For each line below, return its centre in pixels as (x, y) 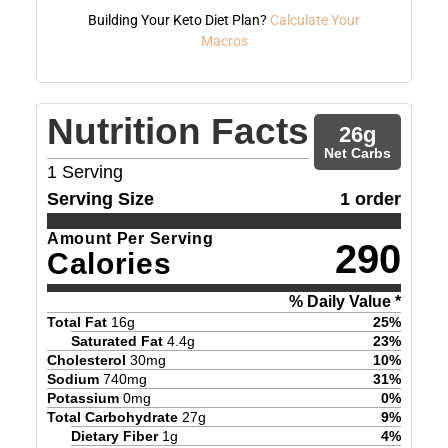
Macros (224, 40)
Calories (109, 263)
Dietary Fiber (114, 435)
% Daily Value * (345, 301)
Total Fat (76, 321)
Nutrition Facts (177, 131)
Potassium (82, 397)
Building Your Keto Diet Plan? (179, 19)
